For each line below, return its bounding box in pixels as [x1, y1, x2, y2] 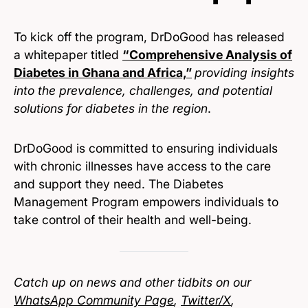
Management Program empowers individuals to [14, 194, 278, 209]
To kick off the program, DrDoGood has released [14, 29, 285, 44]
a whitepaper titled [14, 47, 122, 62]
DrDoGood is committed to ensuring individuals [14, 140, 278, 155]
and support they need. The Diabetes [14, 176, 223, 191]
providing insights [195, 65, 294, 80]
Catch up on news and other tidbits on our [14, 274, 251, 289]
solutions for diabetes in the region [14, 100, 208, 115]
